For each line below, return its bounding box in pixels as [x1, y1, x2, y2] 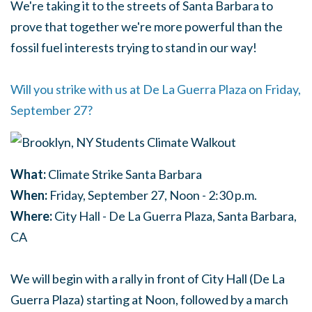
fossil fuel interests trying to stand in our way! [10, 40, 257, 55]
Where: [10, 208, 52, 224]
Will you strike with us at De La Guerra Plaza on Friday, [10, 81, 301, 97]
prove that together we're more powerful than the [10, 19, 283, 34]
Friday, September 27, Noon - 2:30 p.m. [47, 187, 257, 203]
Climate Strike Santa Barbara [46, 166, 202, 182]
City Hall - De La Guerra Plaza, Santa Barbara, [52, 208, 297, 224]
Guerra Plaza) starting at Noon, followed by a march [10, 292, 288, 307]
